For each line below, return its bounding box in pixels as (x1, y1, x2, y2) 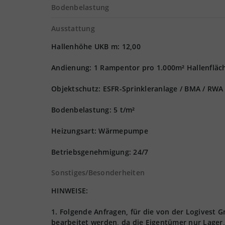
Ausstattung (51, 24, 95, 33)
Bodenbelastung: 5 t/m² (51, 105, 135, 115)
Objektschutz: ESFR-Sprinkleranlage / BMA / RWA (51, 84, 223, 93)
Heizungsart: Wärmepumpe (51, 126, 148, 136)
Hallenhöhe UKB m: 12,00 (51, 42, 141, 51)
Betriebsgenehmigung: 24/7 (51, 147, 149, 157)
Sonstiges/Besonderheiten (51, 168, 145, 177)
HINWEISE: (51, 186, 88, 195)
